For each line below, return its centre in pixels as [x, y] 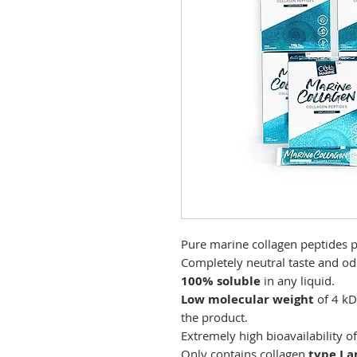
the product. [214, 318]
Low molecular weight [249, 300]
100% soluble [221, 281]
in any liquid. [298, 281]
